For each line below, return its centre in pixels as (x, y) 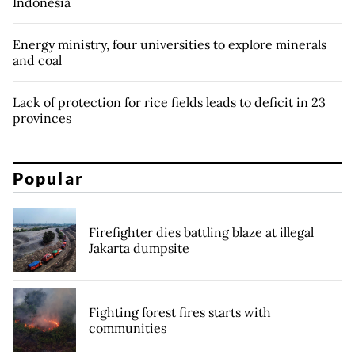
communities (128, 328)
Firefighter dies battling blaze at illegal (201, 232)
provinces (42, 118)
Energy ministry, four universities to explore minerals (170, 45)
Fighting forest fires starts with (180, 312)
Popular (48, 177)
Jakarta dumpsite (139, 248)
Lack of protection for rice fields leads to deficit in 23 (169, 103)
